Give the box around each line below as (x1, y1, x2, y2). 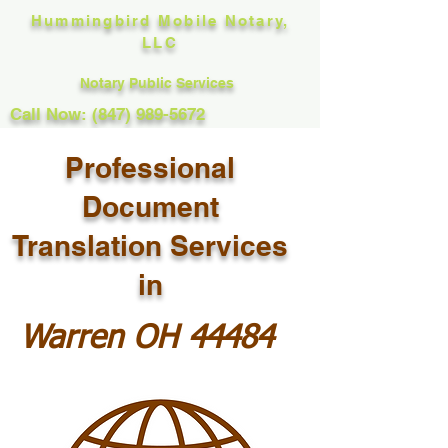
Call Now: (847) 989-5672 (10, 104, 205, 124)
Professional (65, 151, 235, 184)
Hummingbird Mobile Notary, (30, 12, 290, 29)
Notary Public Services (80, 75, 238, 91)
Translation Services (12, 229, 288, 262)
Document (81, 190, 219, 223)
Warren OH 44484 (20, 323, 273, 355)
